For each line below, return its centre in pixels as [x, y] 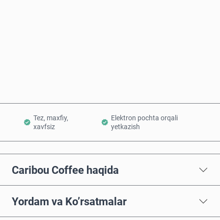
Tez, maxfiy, [51, 118]
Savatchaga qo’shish [116, 75]
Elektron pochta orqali [144, 118]
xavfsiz [44, 127]
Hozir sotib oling [116, 42]
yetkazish [125, 127]
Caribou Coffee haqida [65, 170]
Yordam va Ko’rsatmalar [69, 201]
